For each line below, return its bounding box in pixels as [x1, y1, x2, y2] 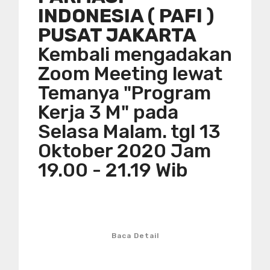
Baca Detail [111, 231, 159, 240]
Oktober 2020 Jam [38, 139, 211, 163]
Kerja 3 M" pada [38, 101, 178, 124]
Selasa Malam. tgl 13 [38, 120, 221, 143]
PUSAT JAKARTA [38, 24, 196, 47]
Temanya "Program [38, 81, 211, 105]
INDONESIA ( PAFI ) [38, 4, 214, 28]
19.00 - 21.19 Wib [38, 159, 188, 182]
